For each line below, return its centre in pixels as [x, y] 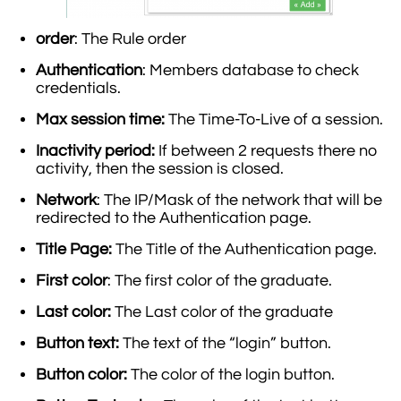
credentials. [78, 88]
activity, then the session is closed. [160, 168]
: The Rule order [130, 38]
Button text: [77, 343]
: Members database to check [251, 70]
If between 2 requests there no [266, 150]
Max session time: [100, 119]
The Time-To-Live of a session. [274, 119]
